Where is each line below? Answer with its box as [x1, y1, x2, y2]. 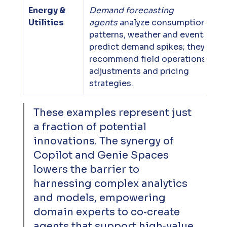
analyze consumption [117, 17, 208, 28]
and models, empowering [33, 192, 168, 205]
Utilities [28, 17, 64, 28]
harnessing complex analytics [33, 177, 190, 191]
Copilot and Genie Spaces [33, 149, 171, 162]
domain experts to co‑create [33, 206, 182, 219]
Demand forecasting [89, 5, 176, 16]
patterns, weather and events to [89, 29, 221, 41]
